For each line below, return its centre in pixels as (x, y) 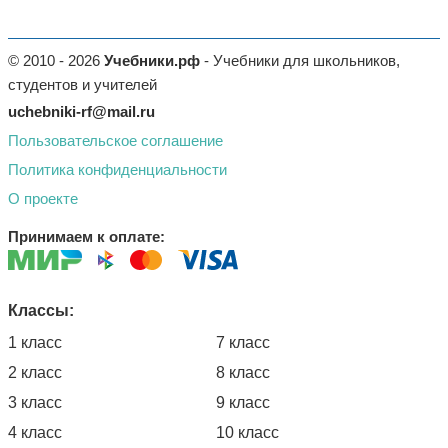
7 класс (243, 342)
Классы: (41, 310)
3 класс (35, 402)
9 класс (243, 402)
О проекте (43, 198)
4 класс (35, 432)
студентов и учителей (82, 84)
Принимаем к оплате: (86, 236)
